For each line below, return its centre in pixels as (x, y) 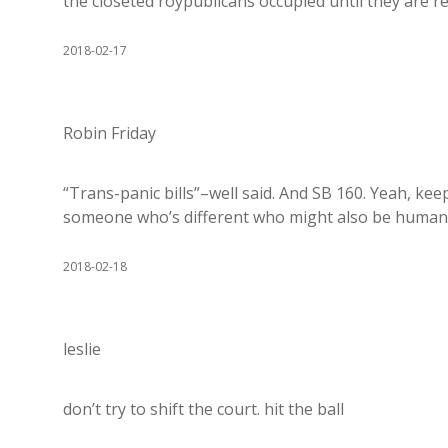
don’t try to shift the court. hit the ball (203, 409)
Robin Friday (109, 133)
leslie (82, 349)
